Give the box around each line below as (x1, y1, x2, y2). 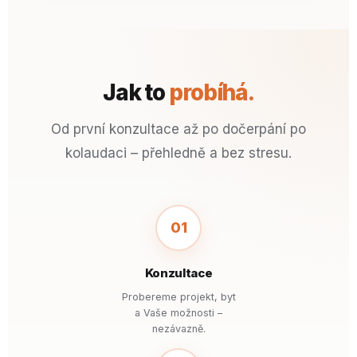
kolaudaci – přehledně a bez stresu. (65, 145, 292, 161)
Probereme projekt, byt (121, 291, 236, 303)
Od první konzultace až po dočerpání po (51, 121, 306, 137)
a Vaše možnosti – (135, 307, 222, 319)
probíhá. (169, 79, 255, 106)
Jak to (102, 79, 170, 106)
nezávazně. (151, 323, 206, 335)
